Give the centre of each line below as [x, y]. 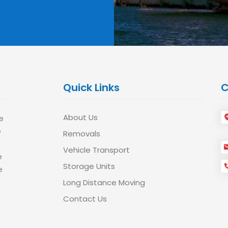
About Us [80, 117]
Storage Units [89, 166]
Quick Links [91, 88]
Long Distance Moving [104, 182]
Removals [82, 134]
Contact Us [85, 199]
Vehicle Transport [96, 150]
